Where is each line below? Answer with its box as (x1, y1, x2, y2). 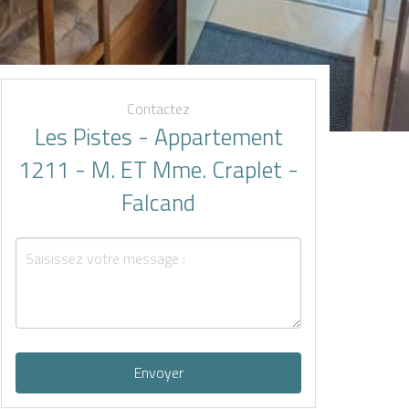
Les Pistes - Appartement (34, 120, 283, 154)
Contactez (127, 98, 190, 120)
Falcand (121, 185, 195, 220)
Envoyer (133, 362, 184, 383)
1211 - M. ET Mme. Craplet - (18, 152, 299, 187)
